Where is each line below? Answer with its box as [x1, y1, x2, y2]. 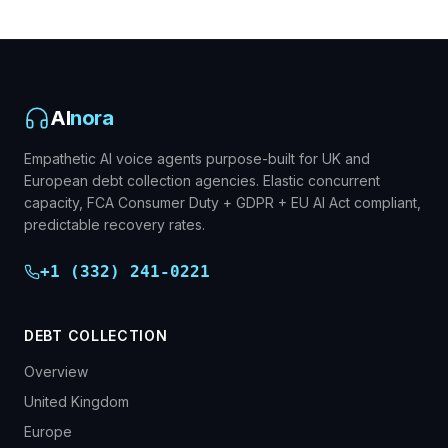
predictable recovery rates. [24, 216, 205, 233]
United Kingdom [24, 393, 129, 410]
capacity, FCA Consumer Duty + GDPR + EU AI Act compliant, [24, 194, 421, 211]
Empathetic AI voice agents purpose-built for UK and [24, 150, 370, 167]
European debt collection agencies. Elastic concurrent [24, 172, 380, 189]
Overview [24, 363, 88, 380]
